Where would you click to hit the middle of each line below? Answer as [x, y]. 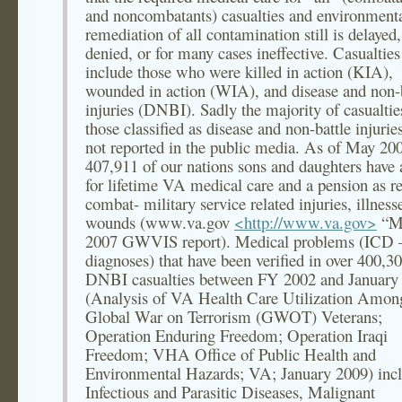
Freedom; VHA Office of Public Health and [231, 354]
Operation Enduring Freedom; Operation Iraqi [236, 335]
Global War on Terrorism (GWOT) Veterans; [234, 316]
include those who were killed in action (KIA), [239, 71]
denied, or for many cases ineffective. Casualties [243, 52]
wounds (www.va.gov [160, 222]
